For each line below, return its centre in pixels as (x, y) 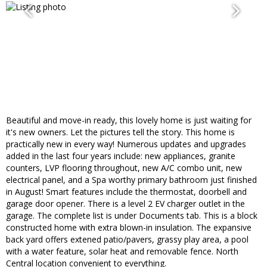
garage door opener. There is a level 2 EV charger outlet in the (125, 204)
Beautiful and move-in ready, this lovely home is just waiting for (129, 120)
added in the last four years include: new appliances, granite (121, 156)
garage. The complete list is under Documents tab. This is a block (132, 216)
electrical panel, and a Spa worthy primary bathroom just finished (131, 180)
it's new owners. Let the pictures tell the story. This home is (120, 132)
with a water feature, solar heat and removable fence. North (122, 252)
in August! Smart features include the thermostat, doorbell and (126, 192)
